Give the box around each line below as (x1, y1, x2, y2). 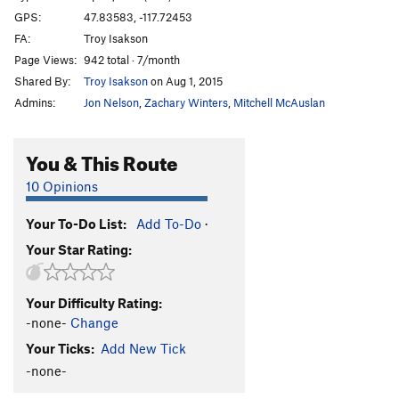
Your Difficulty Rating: (26, 294, 162, 311)
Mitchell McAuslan (233, 94, 325, 110)
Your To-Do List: (26, 215, 126, 232)
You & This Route (26, 143, 178, 175)
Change (70, 313, 118, 330)
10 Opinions (26, 177, 98, 194)
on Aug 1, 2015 (148, 73, 223, 88)
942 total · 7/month (84, 52, 180, 67)
